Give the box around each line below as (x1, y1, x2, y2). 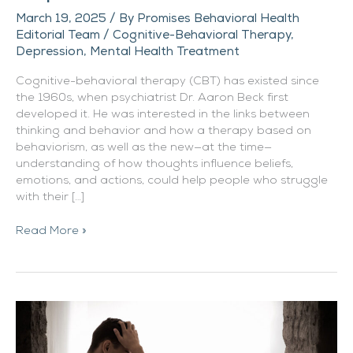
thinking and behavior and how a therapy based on (16, 125, 311, 138)
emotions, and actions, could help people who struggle (16, 175, 328, 188)
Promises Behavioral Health (137, 10, 299, 25)
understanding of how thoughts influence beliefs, (16, 158, 293, 171)
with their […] (16, 191, 84, 204)
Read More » (16, 225, 87, 238)
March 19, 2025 (16, 10, 110, 25)
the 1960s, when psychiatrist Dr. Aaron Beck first (16, 92, 288, 105)
